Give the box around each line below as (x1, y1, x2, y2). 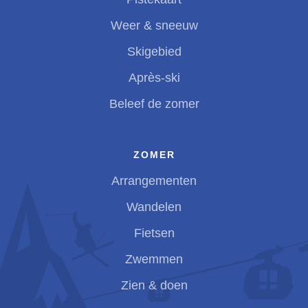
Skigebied (126, 45, 181, 59)
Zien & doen (120, 278, 188, 292)
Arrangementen (111, 173, 197, 188)
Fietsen (133, 225, 175, 240)
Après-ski (128, 71, 180, 85)
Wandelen (126, 199, 181, 214)
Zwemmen (125, 252, 183, 266)
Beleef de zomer (109, 97, 199, 111)
